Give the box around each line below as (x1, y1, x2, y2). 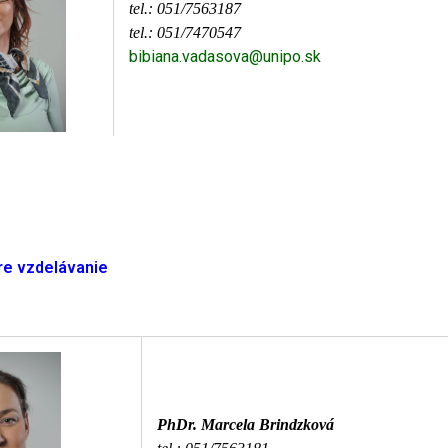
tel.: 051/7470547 (129, 24, 241, 41)
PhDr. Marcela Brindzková (157, 416, 334, 433)
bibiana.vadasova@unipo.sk (129, 47, 321, 66)
